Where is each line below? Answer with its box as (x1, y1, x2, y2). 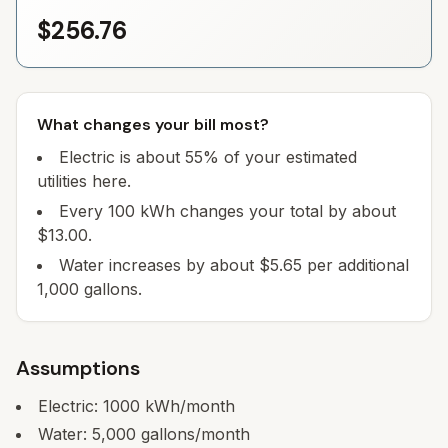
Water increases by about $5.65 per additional (59, 255, 409, 275)
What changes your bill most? (37, 114, 269, 135)
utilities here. (37, 171, 131, 191)
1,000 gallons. (37, 279, 142, 299)
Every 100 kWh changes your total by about (59, 201, 396, 221)
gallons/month (136, 424, 250, 444)
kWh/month (140, 396, 235, 416)
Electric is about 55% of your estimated (59, 147, 357, 167)
